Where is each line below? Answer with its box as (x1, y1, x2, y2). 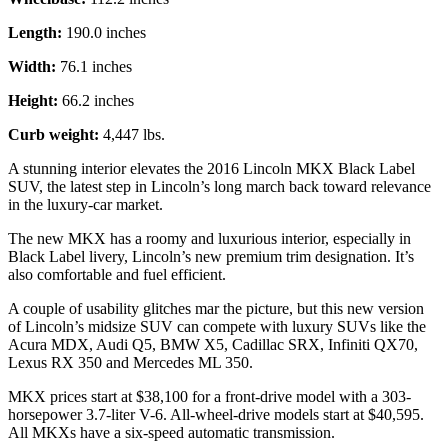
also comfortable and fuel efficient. (8, 266, 226, 284)
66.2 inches (58, 92, 134, 110)
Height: (8, 92, 58, 110)
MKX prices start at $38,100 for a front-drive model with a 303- (8, 388, 411, 406)
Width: (8, 58, 56, 76)
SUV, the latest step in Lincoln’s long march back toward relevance (8, 178, 431, 196)
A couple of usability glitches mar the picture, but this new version (8, 300, 424, 318)
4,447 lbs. (99, 126, 165, 144)
